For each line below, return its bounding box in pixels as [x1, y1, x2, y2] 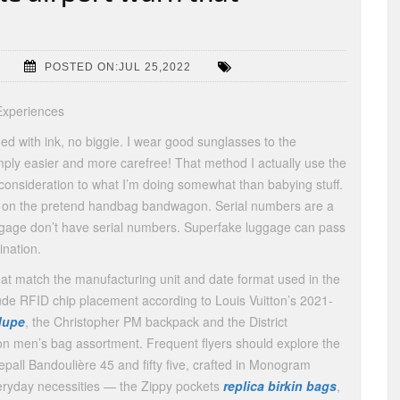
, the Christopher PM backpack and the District [25, 312, 287, 330]
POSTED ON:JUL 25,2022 [45, 60, 191, 73]
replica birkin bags [223, 377, 337, 395]
